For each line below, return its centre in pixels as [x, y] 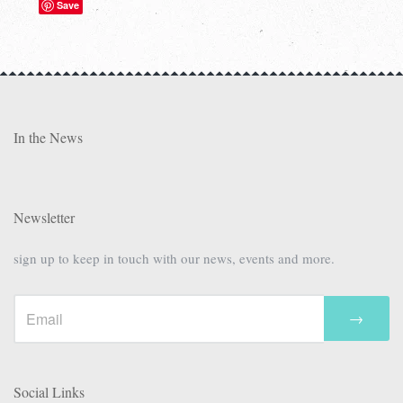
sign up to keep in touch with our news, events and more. [174, 258]
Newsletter [44, 217]
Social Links [49, 391]
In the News [48, 137]
